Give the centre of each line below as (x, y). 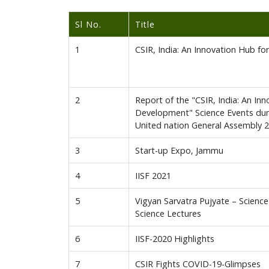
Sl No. (88, 24)
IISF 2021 (153, 176)
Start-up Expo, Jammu (179, 150)
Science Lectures (168, 213)
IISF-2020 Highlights (175, 239)
